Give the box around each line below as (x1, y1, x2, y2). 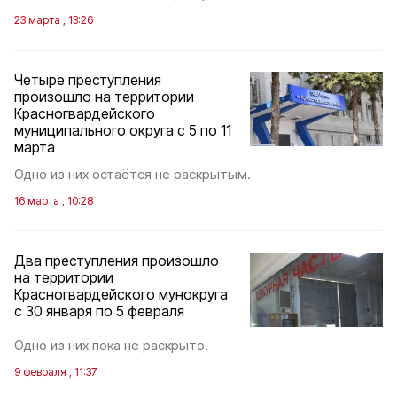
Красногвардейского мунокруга (14, 285, 228, 303)
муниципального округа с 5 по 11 (14, 121, 231, 139)
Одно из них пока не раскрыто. (14, 337, 208, 354)
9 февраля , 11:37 (14, 365, 97, 379)
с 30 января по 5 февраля (14, 302, 184, 320)
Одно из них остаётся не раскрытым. (14, 166, 251, 183)
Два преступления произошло (14, 252, 219, 269)
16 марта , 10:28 (14, 194, 93, 207)
